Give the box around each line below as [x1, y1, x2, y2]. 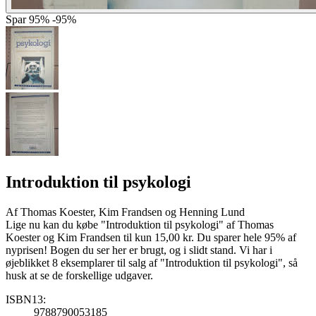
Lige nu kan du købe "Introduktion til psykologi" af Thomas [6, 218, 274, 231]
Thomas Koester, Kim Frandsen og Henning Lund [20, 205, 245, 218]
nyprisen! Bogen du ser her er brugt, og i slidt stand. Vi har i [6, 243, 272, 256]
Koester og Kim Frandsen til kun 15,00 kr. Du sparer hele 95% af [6, 231, 296, 243]
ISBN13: [6, 293, 46, 305]
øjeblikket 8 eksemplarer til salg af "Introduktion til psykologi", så [6, 256, 298, 269]
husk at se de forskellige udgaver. [6, 269, 153, 281]
